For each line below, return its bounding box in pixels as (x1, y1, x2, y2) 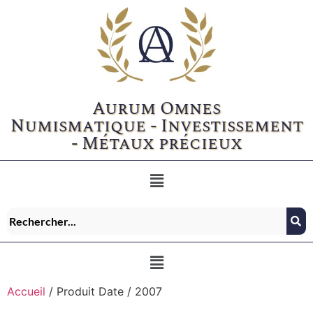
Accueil (7, 284, 45, 298)
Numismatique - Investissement (10, 112, 303, 140)
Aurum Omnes (92, 95, 221, 122)
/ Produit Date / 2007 (45, 284, 162, 298)
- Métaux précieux (71, 130, 242, 157)
